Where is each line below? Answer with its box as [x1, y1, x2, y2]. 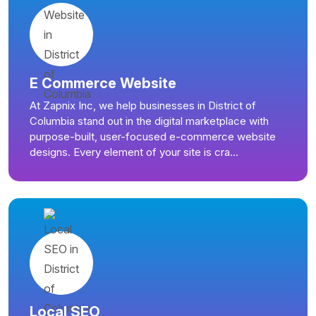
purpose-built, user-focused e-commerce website [30, 129, 276, 143]
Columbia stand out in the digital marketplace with [30, 114, 269, 128]
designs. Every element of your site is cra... [30, 145, 238, 159]
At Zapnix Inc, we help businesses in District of [30, 98, 256, 112]
